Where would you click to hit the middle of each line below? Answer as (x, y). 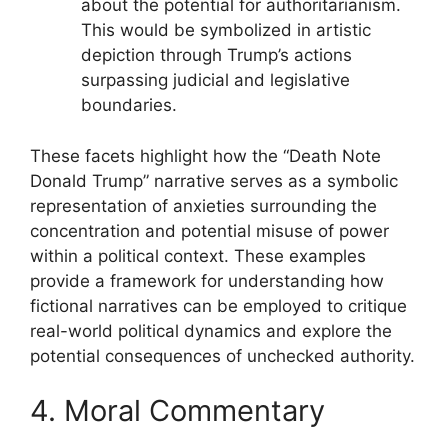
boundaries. (129, 105)
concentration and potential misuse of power (209, 230)
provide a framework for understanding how (207, 280)
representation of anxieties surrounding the (203, 205)
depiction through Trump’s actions (216, 55)
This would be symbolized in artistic (226, 30)
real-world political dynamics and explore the (211, 330)
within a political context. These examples (198, 255)
